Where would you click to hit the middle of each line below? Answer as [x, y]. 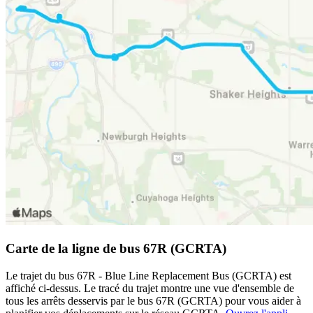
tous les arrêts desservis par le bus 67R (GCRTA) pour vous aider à [153, 300]
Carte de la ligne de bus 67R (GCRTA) [116, 248]
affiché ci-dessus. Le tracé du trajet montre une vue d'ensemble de [150, 288]
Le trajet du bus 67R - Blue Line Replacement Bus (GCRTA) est [148, 275]
